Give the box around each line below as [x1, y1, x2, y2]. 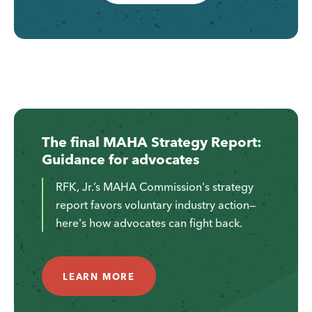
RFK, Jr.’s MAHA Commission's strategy [56, 179, 253, 194]
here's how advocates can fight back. [56, 215, 242, 230]
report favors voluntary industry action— [56, 197, 256, 212]
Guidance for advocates [42, 150, 199, 168]
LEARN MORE [63, 270, 135, 282]
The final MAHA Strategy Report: [42, 132, 262, 150]
